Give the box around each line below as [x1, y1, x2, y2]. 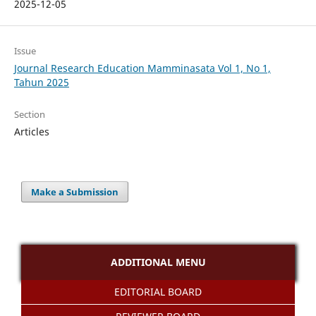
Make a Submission [31, 185, 119, 198]
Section [13, 107, 45, 121]
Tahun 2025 [13, 75, 69, 89]
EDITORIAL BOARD [114, 284, 202, 298]
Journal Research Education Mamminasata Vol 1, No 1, [13, 61, 271, 75]
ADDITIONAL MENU [110, 255, 206, 269]
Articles [13, 124, 49, 138]
